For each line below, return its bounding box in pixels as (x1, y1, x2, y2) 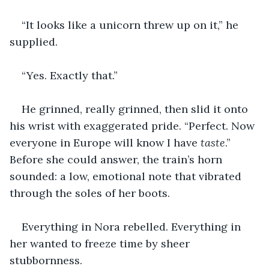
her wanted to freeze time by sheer (10, 236, 193, 250)
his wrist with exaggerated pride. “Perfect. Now (10, 118, 258, 133)
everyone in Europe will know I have (10, 135, 201, 150)
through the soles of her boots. (10, 186, 170, 200)
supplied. (10, 34, 58, 49)
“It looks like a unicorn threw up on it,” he (22, 17, 241, 32)
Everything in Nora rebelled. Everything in (22, 219, 244, 234)
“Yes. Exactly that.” (22, 68, 118, 82)
